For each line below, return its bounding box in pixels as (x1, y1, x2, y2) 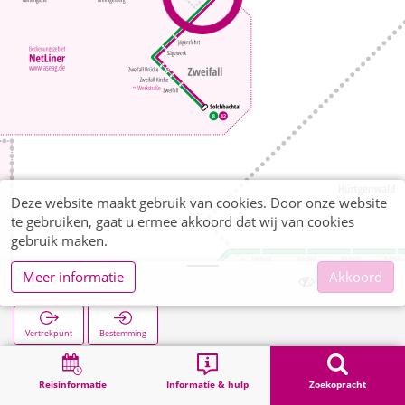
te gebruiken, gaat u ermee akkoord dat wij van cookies (11, 212, 354, 231)
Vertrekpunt (25, 327, 72, 339)
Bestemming (99, 327, 146, 339)
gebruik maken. (11, 231, 108, 250)
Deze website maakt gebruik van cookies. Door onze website (11, 193, 387, 212)
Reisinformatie (38, 378, 107, 391)
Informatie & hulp (166, 378, 249, 391)
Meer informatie (23, 268, 124, 286)
